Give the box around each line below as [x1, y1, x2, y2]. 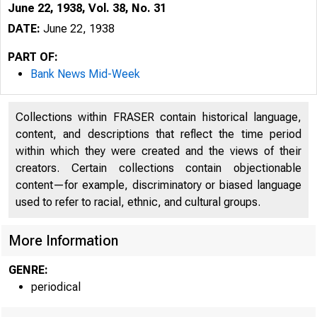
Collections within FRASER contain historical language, [16, 110, 301, 124]
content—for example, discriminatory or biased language [16, 178, 301, 192]
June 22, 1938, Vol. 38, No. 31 [8, 1, 166, 15]
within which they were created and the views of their [16, 144, 301, 158]
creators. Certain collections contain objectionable [16, 161, 301, 175]
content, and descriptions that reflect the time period [16, 127, 301, 141]
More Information [8, 232, 118, 249]
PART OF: [8, 50, 58, 64]
